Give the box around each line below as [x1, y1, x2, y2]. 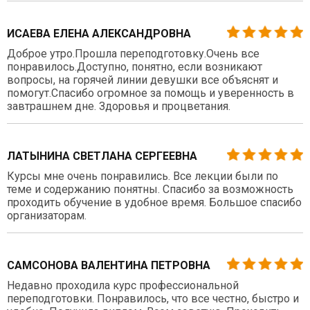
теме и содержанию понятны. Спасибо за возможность [7, 182, 293, 196]
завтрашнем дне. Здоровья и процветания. [7, 99, 230, 113]
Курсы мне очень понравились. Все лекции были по [7, 169, 278, 183]
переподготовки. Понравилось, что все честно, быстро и [7, 291, 299, 305]
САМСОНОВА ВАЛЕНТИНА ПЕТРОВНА [7, 258, 210, 272]
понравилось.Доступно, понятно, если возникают [7, 60, 262, 73]
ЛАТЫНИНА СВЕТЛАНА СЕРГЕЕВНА [7, 149, 197, 163]
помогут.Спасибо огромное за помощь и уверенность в [7, 86, 294, 100]
